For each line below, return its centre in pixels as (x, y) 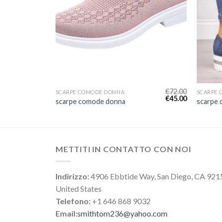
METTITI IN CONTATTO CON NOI (123, 149)
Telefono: (73, 201)
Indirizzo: (72, 176)
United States (79, 188)
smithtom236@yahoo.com (122, 213)
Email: (66, 213)
